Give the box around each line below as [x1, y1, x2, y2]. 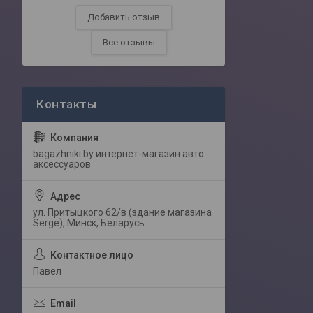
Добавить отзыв [87, 12, 160, 23]
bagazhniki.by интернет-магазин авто [33, 148, 204, 160]
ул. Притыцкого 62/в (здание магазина [33, 207, 212, 219]
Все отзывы [103, 37, 155, 48]
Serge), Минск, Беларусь [33, 217, 145, 229]
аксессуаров [33, 159, 91, 170]
